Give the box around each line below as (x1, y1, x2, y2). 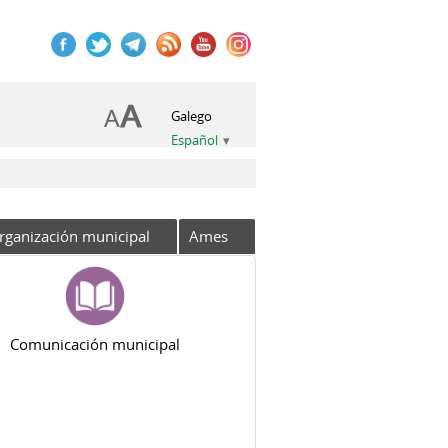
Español (170, 132, 218, 149)
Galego (170, 108, 212, 125)
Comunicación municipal (9, 334, 180, 354)
